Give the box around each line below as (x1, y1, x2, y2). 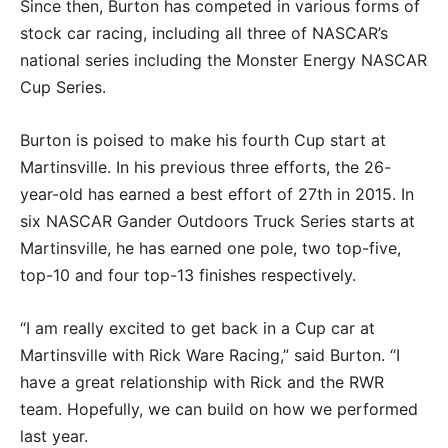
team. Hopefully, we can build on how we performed (20, 398, 418, 419)
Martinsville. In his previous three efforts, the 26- (20, 156, 391, 177)
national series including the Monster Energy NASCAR (20, 49, 427, 70)
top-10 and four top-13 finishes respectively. (20, 264, 356, 285)
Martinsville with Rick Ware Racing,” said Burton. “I (20, 344, 400, 365)
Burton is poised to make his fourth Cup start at (20, 129, 386, 150)
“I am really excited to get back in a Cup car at (20, 317, 375, 338)
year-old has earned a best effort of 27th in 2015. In (20, 183, 414, 204)
